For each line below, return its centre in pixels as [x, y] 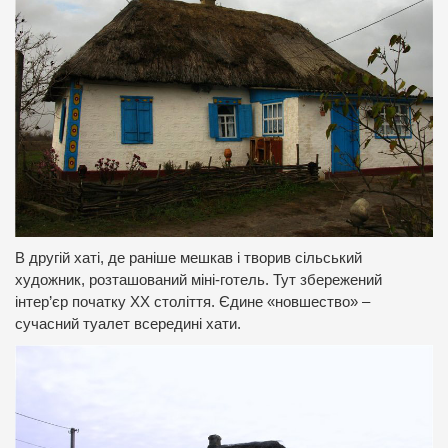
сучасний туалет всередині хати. [128, 323]
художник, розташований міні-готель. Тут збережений [198, 279]
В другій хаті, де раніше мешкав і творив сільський [188, 257]
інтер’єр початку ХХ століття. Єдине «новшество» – [192, 301]
